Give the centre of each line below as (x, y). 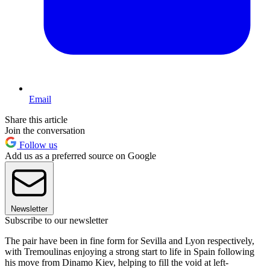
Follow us (37, 145)
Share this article (36, 119)
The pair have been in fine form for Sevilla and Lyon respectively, (130, 240)
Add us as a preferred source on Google (80, 155)
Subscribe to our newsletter (56, 220)
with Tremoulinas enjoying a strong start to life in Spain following (130, 251)
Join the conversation (45, 130)
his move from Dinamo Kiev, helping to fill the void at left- (117, 262)
